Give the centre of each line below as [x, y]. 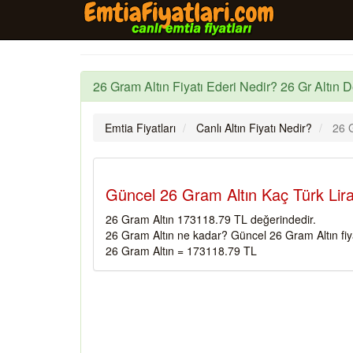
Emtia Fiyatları [140, 128]
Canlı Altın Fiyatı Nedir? [254, 128]
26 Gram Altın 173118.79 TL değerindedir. [211, 219]
